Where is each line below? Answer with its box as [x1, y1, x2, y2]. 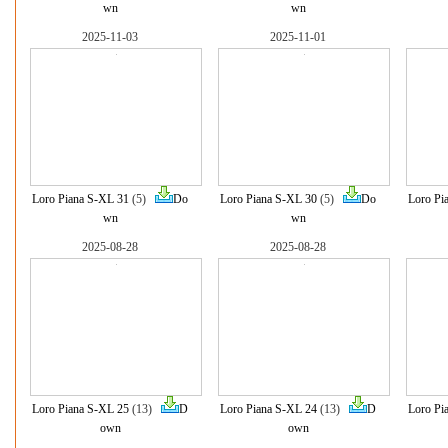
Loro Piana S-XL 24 [220, 402, 317, 416]
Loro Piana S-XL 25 [32, 402, 129, 416]
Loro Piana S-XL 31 [32, 192, 129, 206]
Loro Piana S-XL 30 [220, 192, 317, 206]
